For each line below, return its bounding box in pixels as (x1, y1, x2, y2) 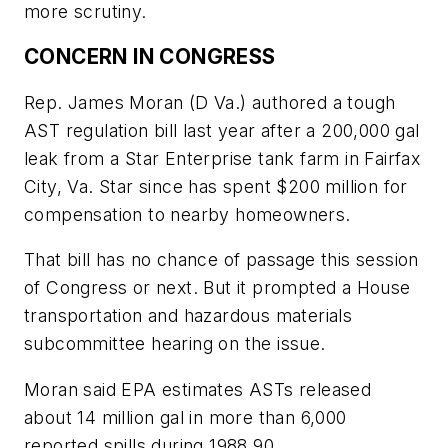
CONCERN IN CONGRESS (24, 44, 276, 70)
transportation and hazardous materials (24, 305, 353, 327)
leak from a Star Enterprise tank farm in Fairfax (24, 147, 421, 169)
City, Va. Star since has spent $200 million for (24, 175, 408, 197)
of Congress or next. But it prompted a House (24, 277, 411, 299)
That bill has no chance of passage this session (24, 249, 419, 271)
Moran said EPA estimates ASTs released (24, 378, 372, 400)
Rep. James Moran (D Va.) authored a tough (24, 91, 396, 113)
